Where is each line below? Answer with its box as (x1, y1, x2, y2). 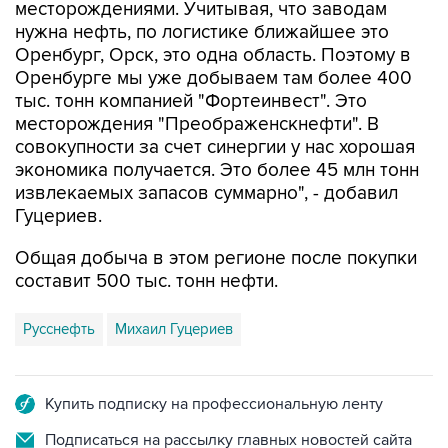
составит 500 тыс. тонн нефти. (15, 270, 278, 293)
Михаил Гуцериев (115, 320, 233, 338)
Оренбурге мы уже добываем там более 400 (15, 67, 412, 90)
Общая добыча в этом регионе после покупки (15, 247, 417, 270)
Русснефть (23, 320, 95, 338)
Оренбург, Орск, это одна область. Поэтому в (15, 44, 411, 67)
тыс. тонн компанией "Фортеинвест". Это (15, 90, 367, 113)
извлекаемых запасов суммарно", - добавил (15, 182, 398, 205)
